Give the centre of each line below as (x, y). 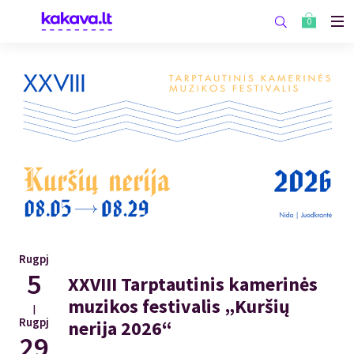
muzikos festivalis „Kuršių (179, 306)
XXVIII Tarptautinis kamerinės (193, 284)
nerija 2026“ (120, 328)
